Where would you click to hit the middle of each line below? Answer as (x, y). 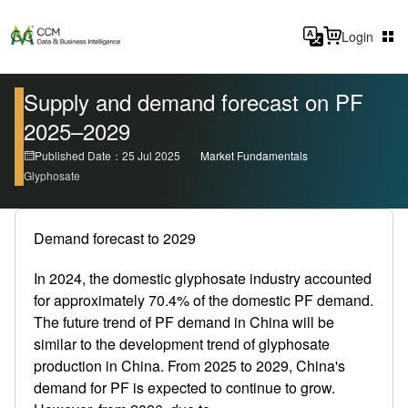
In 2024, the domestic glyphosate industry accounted (203, 278)
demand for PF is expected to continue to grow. (184, 388)
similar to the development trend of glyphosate (182, 344)
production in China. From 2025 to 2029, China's (189, 366)
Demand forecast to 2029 (115, 238)
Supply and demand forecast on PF (194, 102)
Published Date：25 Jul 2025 (107, 155)
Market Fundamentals (254, 155)
